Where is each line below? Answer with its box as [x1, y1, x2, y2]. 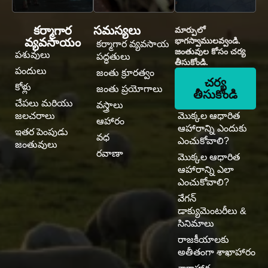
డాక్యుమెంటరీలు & [178, 206, 246, 216]
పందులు [15, 66, 47, 76]
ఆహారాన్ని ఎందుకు [178, 123, 247, 133]
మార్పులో [175, 25, 205, 35]
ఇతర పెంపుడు [15, 127, 68, 137]
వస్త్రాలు [96, 100, 123, 110]
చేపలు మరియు [15, 98, 73, 108]
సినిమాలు [178, 218, 214, 229]
